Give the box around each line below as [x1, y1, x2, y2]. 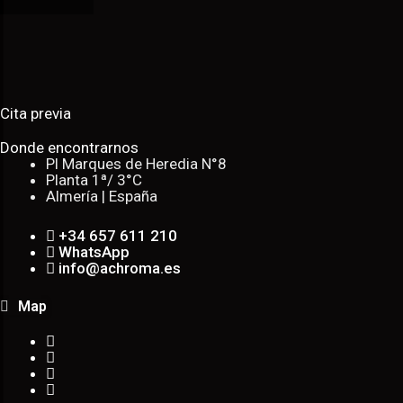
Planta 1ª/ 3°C [46, 171, 142, 190]
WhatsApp [58, 242, 130, 261]
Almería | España [46, 187, 157, 206]
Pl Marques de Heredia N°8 [46, 155, 227, 174]
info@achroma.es [58, 258, 181, 277]
